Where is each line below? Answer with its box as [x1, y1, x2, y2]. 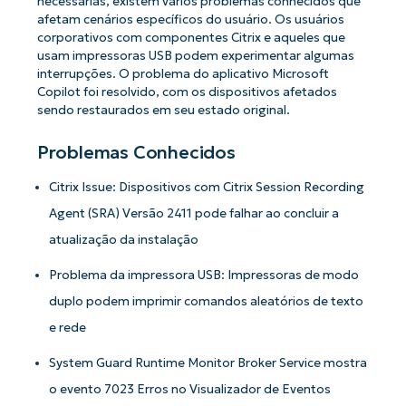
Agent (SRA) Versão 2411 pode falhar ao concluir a [49, 205, 340, 221]
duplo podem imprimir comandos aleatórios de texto [49, 293, 364, 309]
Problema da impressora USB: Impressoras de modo [49, 266, 360, 283]
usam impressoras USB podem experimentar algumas [36, 48, 354, 64]
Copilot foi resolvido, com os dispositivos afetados [36, 84, 337, 101]
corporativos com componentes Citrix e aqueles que [36, 30, 345, 46]
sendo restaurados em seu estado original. [36, 102, 290, 119]
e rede [49, 319, 87, 335]
